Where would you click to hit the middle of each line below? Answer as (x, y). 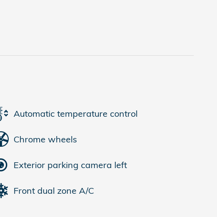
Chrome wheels (45, 139)
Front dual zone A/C (54, 190)
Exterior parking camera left (70, 165)
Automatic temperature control (76, 113)
